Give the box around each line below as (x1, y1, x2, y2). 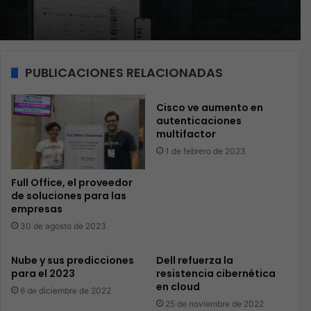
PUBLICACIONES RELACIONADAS (25, 63, 223, 81)
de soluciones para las (11, 189, 126, 203)
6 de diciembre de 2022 (20, 285, 111, 296)
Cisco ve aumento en (155, 100, 263, 115)
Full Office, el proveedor (11, 176, 133, 190)
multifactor (155, 126, 216, 141)
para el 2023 (11, 267, 75, 281)
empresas (11, 202, 62, 217)
